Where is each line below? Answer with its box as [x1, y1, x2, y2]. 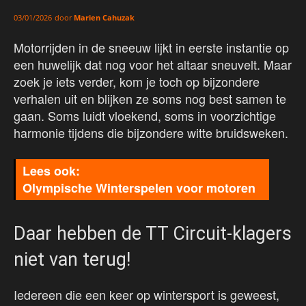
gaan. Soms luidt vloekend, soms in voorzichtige [14, 107, 276, 125]
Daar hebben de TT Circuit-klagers [14, 223, 292, 245]
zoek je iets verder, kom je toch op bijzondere [14, 72, 260, 91]
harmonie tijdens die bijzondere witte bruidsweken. [14, 124, 288, 142]
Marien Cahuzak [74, 12, 135, 23]
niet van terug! [14, 249, 130, 271]
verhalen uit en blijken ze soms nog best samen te [14, 89, 286, 108]
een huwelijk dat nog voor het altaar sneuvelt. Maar [14, 55, 292, 74]
